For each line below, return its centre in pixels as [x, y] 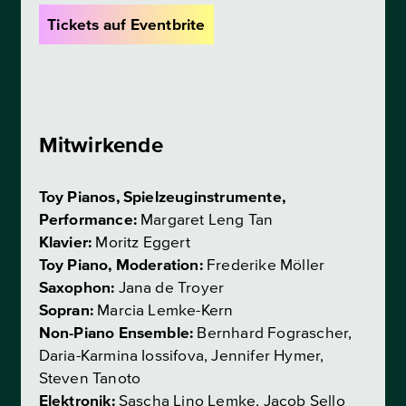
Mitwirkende [101, 146]
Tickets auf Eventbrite [126, 24]
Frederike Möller [264, 266]
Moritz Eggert [141, 243]
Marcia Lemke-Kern [163, 311]
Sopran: [66, 311]
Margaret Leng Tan [205, 220]
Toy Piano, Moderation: [121, 266]
